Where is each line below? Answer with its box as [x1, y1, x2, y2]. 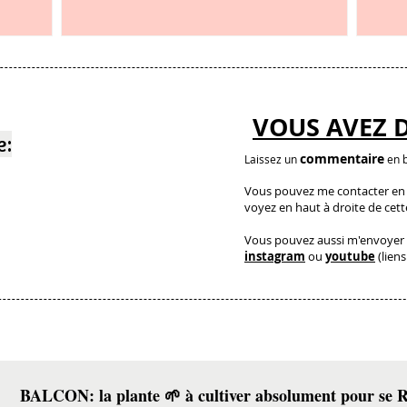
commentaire [300, 150, 384, 168]
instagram [244, 248, 305, 265]
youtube [325, 248, 375, 265]
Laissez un [244, 152, 300, 167]
